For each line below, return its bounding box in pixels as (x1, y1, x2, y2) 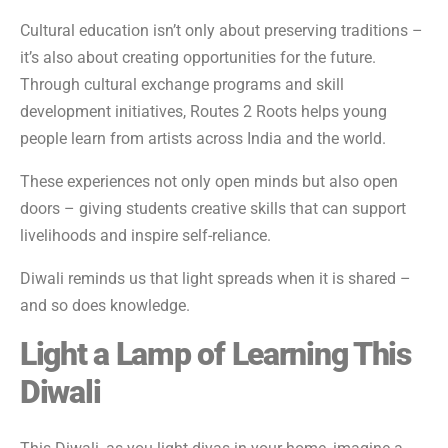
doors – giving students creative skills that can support (20, 199, 406, 219)
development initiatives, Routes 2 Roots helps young (20, 102, 387, 122)
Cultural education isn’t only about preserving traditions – (20, 21, 423, 41)
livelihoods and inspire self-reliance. (20, 226, 271, 246)
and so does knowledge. (20, 296, 190, 316)
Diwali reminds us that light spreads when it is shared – (20, 269, 411, 289)
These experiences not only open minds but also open (20, 172, 398, 192)
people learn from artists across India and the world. (20, 129, 386, 149)
